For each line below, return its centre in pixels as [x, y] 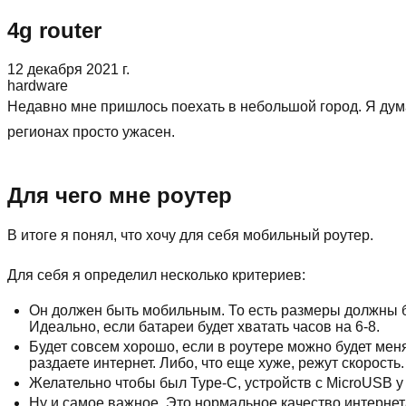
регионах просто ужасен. [91, 131]
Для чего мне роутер [120, 195]
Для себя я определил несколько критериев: [156, 275]
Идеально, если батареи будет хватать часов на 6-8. [204, 326]
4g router [54, 30]
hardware [38, 85]
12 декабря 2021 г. [68, 69]
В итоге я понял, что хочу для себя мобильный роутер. [190, 235]
